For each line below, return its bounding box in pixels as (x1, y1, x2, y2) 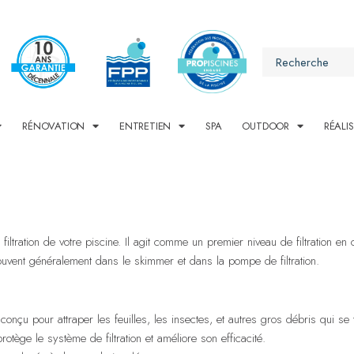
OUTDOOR (242, 118, 290, 134)
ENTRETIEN (119, 118, 171, 134)
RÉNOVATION (22, 118, 85, 134)
